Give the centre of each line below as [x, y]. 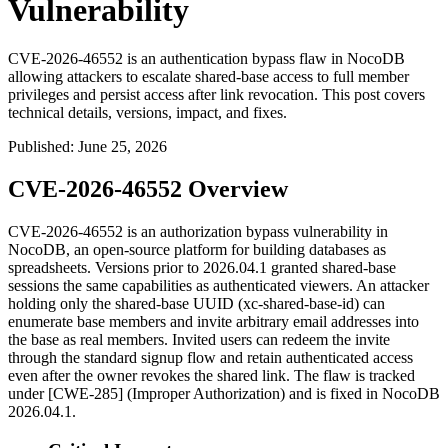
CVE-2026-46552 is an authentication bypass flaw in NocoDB [206, 59]
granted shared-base [331, 268]
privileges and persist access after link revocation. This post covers [216, 95]
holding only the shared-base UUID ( [125, 304]
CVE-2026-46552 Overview [148, 189]
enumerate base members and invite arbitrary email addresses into [213, 322]
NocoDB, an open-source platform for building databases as [197, 250]
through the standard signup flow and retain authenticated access [210, 358]
